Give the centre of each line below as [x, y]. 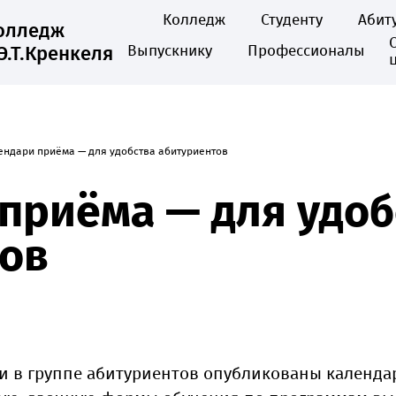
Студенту [291, 19]
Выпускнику [169, 51]
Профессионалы [306, 51]
